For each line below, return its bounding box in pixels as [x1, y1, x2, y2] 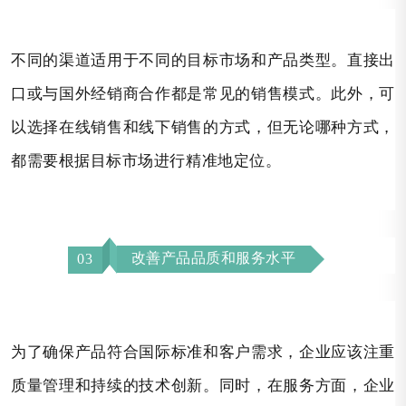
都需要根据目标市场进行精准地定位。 [11, 150, 282, 171]
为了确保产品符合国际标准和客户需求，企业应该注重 [11, 341, 395, 362]
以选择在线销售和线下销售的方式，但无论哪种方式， [11, 116, 395, 138]
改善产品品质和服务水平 [130, 250, 296, 266]
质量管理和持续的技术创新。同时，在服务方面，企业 [11, 374, 395, 396]
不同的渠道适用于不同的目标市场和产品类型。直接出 [11, 49, 395, 71]
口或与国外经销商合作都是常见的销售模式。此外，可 [11, 82, 395, 104]
